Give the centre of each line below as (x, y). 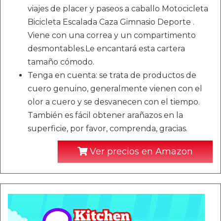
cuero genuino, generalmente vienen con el (115, 89)
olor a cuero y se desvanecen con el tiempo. (114, 102)
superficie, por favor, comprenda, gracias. (108, 129)
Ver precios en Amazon (140, 151)
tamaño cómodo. (61, 62)
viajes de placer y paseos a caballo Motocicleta (118, 9)
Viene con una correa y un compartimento (112, 35)
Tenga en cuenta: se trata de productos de (112, 75)
